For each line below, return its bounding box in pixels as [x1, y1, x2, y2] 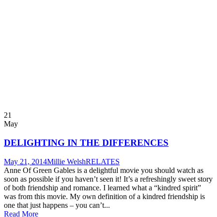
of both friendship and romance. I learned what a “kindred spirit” [4, 183, 201, 192]
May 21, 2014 [4, 157, 47, 166]
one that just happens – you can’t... [4, 201, 110, 209]
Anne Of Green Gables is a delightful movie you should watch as [4, 166, 203, 174]
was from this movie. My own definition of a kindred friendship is [4, 192, 205, 201]
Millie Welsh [47, 157, 86, 166]
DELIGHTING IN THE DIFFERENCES [4, 138, 169, 148]
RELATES [86, 157, 120, 166]
